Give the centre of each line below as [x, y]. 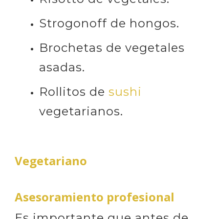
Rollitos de [74, 91]
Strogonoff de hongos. [109, 23]
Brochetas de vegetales [112, 47]
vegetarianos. [81, 111]
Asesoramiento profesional [95, 197]
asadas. [62, 67]
